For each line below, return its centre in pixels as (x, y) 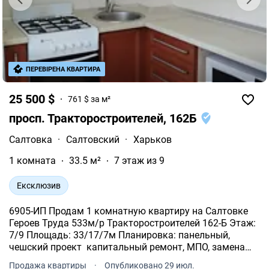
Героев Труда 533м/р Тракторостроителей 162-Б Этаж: (132, 223)
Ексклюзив (39, 185)
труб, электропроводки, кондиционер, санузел (113, 259)
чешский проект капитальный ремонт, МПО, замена (127, 247)
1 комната (32, 160)
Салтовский (93, 139)
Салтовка (31, 139)
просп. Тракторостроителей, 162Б (104, 118)
